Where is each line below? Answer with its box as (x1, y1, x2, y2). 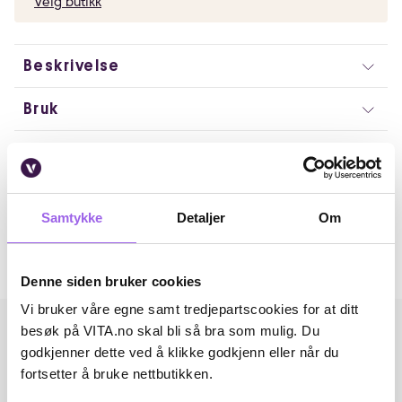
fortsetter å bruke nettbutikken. (21, 366, 213, 381)
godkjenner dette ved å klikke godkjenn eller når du (21, 345, 339, 360)
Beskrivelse (23, 57, 120, 74)
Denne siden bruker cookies (21, 273, 202, 289)
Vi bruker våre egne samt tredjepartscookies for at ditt (21, 301, 359, 317)
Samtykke (40, 209, 103, 225)
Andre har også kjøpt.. (27, 262, 202, 280)
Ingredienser (23, 144, 133, 160)
